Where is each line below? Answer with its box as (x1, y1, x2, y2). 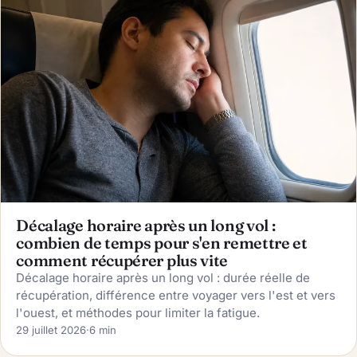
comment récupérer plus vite (16, 251, 229, 270)
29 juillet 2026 (16, 324, 87, 336)
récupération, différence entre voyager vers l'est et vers (16, 288, 336, 303)
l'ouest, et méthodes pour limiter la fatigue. (16, 305, 261, 320)
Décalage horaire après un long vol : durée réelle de (16, 270, 311, 285)
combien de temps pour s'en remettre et (16, 233, 308, 253)
